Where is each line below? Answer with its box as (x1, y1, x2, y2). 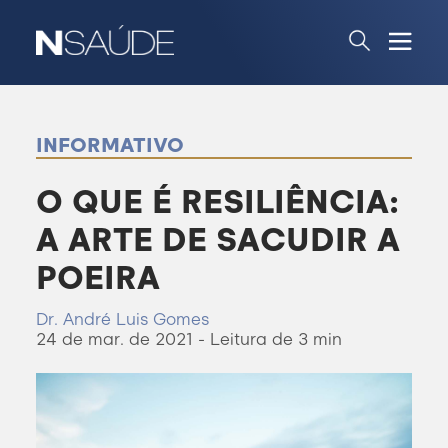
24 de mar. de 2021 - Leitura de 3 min (35, 329, 342, 349)
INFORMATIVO (35, 133, 184, 157)
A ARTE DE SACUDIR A (35, 221, 400, 259)
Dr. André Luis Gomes (35, 309, 209, 329)
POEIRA (35, 259, 160, 297)
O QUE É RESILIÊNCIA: (35, 183, 399, 221)
